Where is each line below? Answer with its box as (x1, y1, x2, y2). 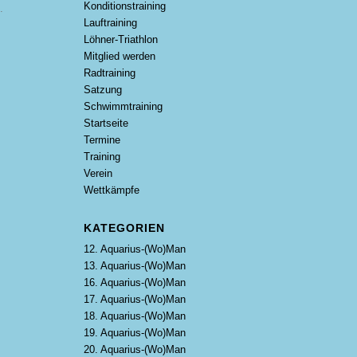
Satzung (84, 84, 123, 96)
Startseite (84, 117, 129, 129)
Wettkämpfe (84, 184, 140, 196)
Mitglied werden (84, 50, 156, 62)
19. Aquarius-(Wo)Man (84, 327, 186, 339)
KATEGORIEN (84, 222, 166, 234)
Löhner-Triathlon (84, 33, 159, 45)
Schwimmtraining (84, 100, 163, 112)
